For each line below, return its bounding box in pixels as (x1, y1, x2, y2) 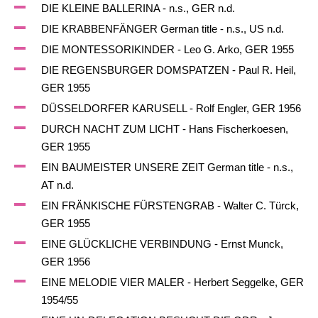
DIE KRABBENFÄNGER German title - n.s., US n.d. (40, 23, 284, 35)
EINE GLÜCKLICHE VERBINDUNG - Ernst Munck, (40, 238, 283, 250)
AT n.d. (40, 179, 74, 191)
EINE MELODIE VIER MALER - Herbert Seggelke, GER (40, 276, 304, 288)
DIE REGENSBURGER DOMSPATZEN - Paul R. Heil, (40, 64, 296, 76)
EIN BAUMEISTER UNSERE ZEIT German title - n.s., (40, 161, 293, 173)
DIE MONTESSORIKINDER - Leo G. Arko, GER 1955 (40, 43, 294, 55)
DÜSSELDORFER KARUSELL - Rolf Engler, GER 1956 (40, 102, 301, 114)
